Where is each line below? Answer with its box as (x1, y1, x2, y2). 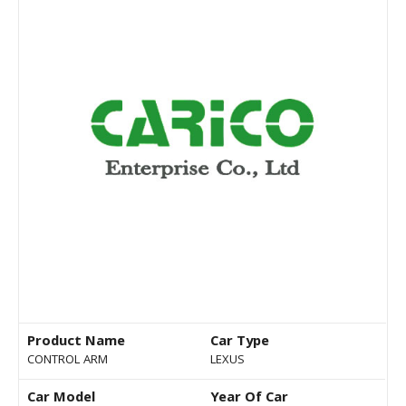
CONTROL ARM (27, 351, 108, 372)
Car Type (210, 331, 269, 355)
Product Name (27, 331, 125, 355)
